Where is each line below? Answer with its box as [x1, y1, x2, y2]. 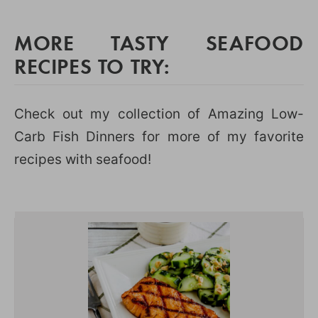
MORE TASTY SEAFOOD [14, 28, 304, 56]
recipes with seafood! [14, 150, 151, 168]
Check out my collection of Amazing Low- [14, 105, 304, 122]
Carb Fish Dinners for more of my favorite [14, 128, 304, 145]
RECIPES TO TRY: [14, 51, 171, 79]
